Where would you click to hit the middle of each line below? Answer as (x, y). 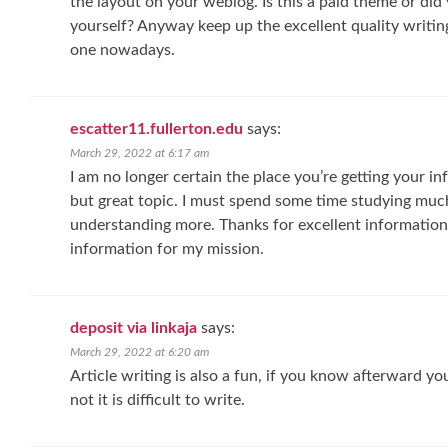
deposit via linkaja (133, 328)
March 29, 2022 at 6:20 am (139, 352)
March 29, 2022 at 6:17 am (139, 153)
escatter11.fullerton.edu (156, 129)
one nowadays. (122, 50)
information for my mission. (167, 249)
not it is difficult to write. (157, 400)
